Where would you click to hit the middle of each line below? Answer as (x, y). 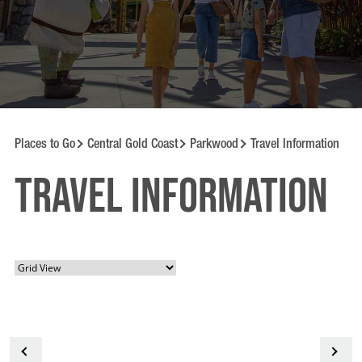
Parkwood (214, 144)
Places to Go (45, 144)
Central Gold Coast (133, 144)
